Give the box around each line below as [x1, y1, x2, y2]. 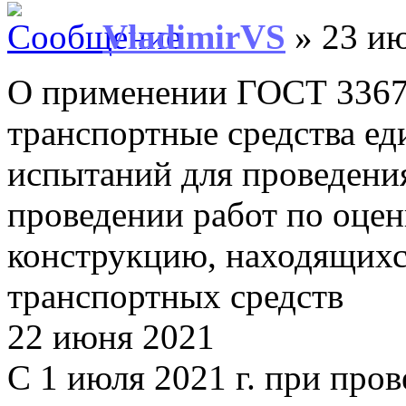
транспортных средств [7, 275, 343, 315]
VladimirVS [102, 16, 285, 56]
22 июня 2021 [7, 316, 215, 356]
